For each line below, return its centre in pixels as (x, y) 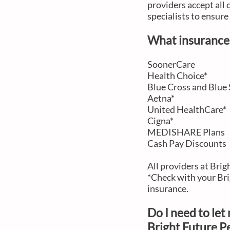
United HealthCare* (187, 109)
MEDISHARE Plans (186, 132)
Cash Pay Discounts (187, 143)
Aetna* (161, 98)
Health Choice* (177, 75)
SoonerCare (171, 64)
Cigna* (160, 121)
